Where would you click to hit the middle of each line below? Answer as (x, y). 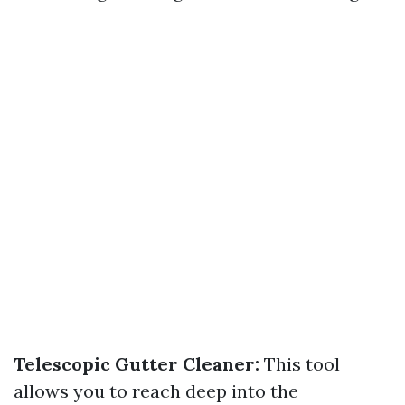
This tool (300, 364)
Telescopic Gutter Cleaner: (137, 364)
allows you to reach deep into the (156, 391)
